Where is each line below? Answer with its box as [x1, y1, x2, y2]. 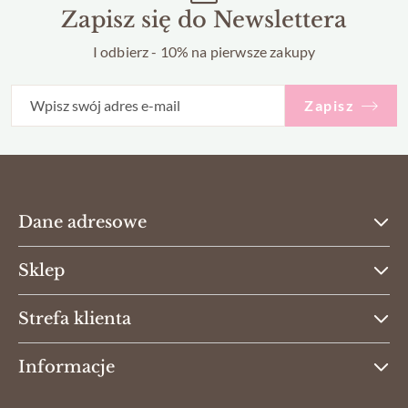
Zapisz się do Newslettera [61, 6, 347, 34]
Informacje [18, 357, 115, 378]
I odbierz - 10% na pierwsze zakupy [92, 43, 316, 61]
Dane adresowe [18, 212, 147, 233]
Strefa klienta [18, 309, 131, 330]
